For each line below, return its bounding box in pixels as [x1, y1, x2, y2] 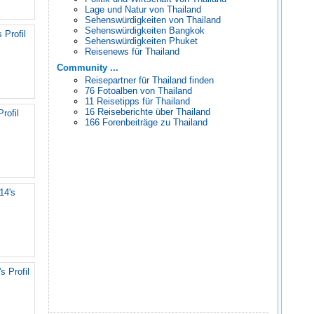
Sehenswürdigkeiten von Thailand [85, 15, 221, 25]
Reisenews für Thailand [85, 46, 179, 57]
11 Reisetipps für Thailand [85, 96, 190, 107]
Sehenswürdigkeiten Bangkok [85, 25, 205, 36]
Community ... [57, 62, 121, 73]
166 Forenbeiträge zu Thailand [85, 117, 207, 128]
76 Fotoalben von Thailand [85, 86, 192, 96]
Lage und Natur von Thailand [85, 4, 201, 15]
